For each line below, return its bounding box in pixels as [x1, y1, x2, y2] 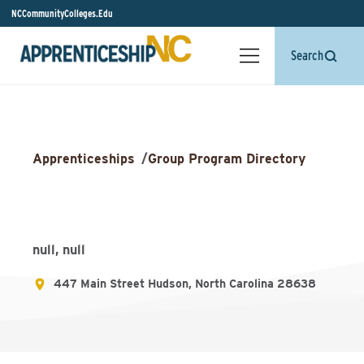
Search [291, 48, 323, 63]
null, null [32, 242, 85, 258]
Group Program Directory [148, 151, 305, 167]
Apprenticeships [32, 151, 135, 167]
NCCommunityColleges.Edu [11, 7, 113, 19]
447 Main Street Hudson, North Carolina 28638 [54, 277, 316, 290]
